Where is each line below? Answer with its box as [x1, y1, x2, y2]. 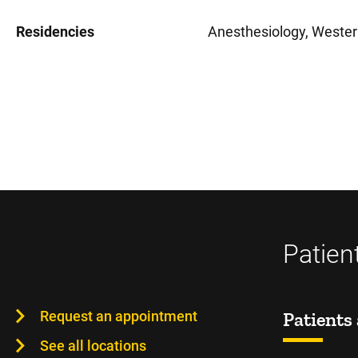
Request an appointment [40, 308, 197, 324]
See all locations [40, 337, 146, 354]
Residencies [16, 23, 94, 40]
